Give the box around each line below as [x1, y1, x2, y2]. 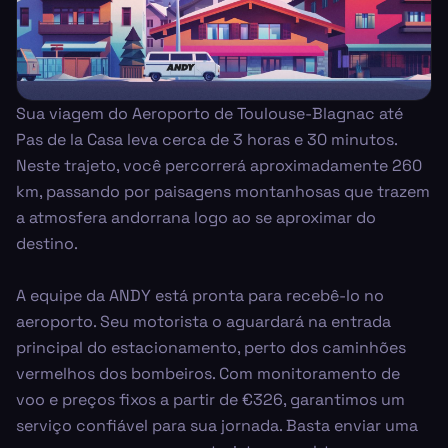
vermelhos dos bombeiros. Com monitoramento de [16, 362, 400, 384]
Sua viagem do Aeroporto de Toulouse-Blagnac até [16, 102, 403, 124]
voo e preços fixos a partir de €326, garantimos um [16, 388, 405, 410]
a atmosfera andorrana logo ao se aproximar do [16, 206, 376, 228]
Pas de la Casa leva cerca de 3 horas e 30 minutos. [16, 128, 397, 150]
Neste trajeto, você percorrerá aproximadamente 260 [16, 154, 422, 176]
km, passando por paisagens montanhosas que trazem [16, 180, 430, 202]
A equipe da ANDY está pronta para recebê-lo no [16, 284, 384, 306]
